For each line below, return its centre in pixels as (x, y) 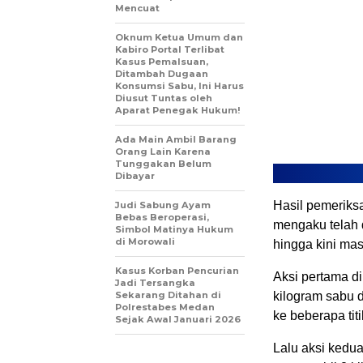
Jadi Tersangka (155, 283)
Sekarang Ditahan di (168, 295)
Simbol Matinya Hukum (174, 230)
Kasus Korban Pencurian (177, 271)
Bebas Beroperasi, (162, 218)
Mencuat (137, 9)
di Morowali (145, 242)
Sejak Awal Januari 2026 (178, 320)
